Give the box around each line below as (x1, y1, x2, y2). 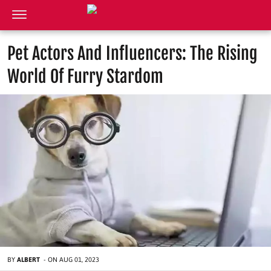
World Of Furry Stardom (7, 66, 163, 87)
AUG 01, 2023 (59, 256, 99, 264)
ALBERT (17, 256, 40, 264)
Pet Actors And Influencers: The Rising (7, 43, 258, 64)
